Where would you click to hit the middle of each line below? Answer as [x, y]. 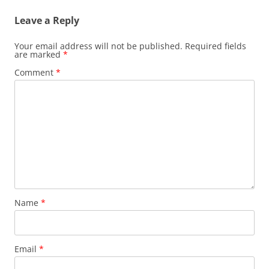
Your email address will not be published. [98, 46]
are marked [39, 55]
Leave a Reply [47, 21]
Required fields [216, 46]
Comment [35, 73]
